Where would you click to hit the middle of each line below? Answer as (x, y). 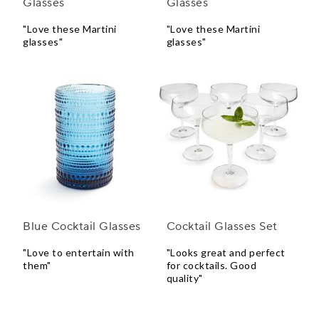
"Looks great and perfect (226, 253)
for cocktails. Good (211, 266)
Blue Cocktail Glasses (82, 227)
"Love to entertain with (79, 253)
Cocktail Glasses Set (222, 227)
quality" (184, 278)
